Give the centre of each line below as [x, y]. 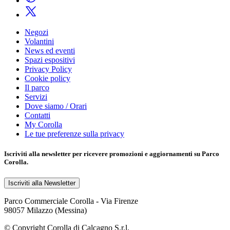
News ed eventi [50, 50]
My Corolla [43, 124]
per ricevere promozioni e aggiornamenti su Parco [145, 154]
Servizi [36, 97]
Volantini [39, 41]
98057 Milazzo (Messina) [45, 210]
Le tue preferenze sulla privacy [74, 133]
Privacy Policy [48, 69]
